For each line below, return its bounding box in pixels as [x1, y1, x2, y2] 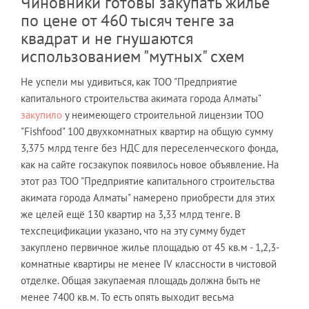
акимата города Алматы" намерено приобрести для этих [21, 191, 275, 204]
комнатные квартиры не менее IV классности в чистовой [21, 257, 277, 270]
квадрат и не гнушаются [21, 28, 193, 49]
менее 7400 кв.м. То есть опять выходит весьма [21, 290, 234, 303]
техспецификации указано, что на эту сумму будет [21, 224, 246, 237]
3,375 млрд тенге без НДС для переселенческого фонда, [21, 141, 277, 154]
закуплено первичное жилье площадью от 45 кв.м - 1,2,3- [21, 241, 279, 254]
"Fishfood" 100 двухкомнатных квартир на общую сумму [21, 125, 272, 138]
